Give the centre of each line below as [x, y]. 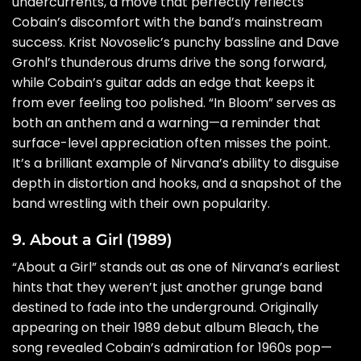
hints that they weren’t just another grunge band [167, 288]
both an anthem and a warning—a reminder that [166, 122]
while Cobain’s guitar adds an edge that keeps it [164, 82]
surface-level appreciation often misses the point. [171, 143]
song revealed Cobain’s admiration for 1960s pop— [172, 348]
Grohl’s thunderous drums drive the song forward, [169, 62]
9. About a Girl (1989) [92, 240]
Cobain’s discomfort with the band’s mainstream [167, 22]
